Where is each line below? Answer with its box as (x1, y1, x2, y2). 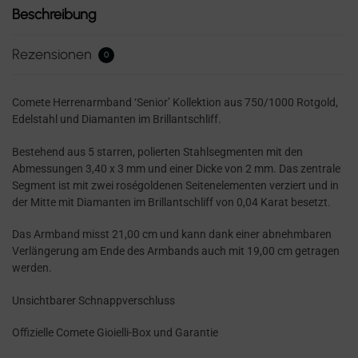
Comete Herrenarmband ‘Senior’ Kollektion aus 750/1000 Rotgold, (12, 96, 338, 109)
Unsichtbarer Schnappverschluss (12, 293, 175, 307)
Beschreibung (12, 5, 97, 23)
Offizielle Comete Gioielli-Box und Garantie (12, 325, 218, 339)
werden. (12, 261, 52, 275)
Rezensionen (12, 46, 95, 63)
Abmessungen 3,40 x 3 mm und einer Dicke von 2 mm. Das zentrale (12, 161, 340, 175)
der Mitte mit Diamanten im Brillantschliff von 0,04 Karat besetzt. (12, 195, 331, 209)
